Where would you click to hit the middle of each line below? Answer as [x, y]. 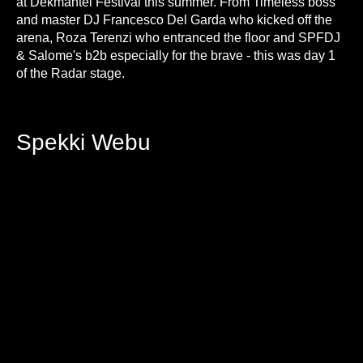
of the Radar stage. [70, 73]
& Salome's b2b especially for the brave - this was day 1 [176, 56]
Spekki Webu [83, 142]
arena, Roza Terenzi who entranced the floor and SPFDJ [178, 38]
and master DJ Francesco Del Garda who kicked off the [174, 20]
